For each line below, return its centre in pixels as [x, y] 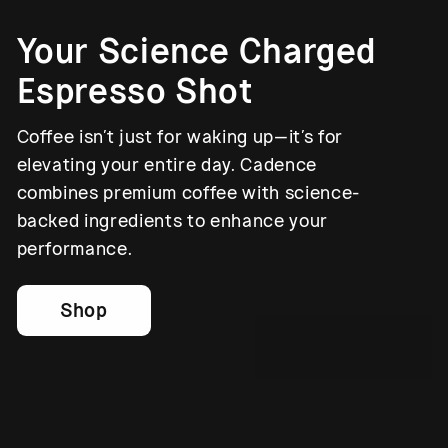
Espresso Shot [135, 91]
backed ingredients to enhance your [172, 220]
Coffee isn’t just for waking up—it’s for [179, 136]
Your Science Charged [196, 51]
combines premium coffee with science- [188, 192]
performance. [74, 248]
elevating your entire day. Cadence [166, 164]
